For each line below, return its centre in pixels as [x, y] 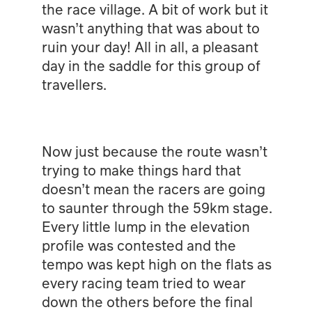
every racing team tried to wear [143, 282]
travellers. [74, 84]
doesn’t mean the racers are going [153, 188]
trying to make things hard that [141, 170]
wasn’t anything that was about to [150, 28]
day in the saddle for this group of [151, 65]
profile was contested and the [139, 245]
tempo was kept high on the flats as [156, 264]
